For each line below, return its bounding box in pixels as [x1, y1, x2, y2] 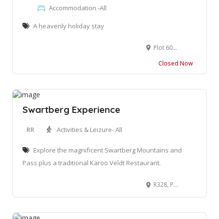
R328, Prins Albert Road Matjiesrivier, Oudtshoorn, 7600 [153, 180, 174, 189]
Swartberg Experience [22, 103, 120, 115]
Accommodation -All [49, 3, 107, 12]
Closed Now [158, 59, 193, 67]
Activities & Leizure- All [57, 125, 122, 134]
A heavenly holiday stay [33, 21, 104, 30]
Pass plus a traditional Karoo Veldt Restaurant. [22, 158, 161, 167]
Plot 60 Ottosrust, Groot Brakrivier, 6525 [153, 43, 173, 52]
